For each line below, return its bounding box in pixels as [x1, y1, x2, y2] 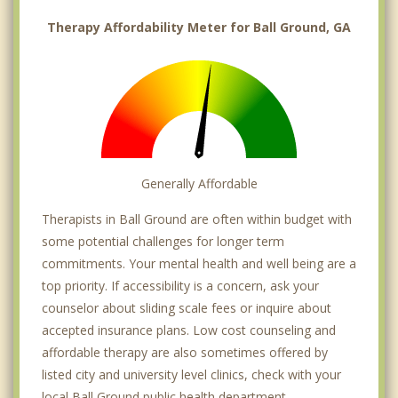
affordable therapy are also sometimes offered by [42, 344, 328, 362]
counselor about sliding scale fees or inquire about [42, 299, 331, 317]
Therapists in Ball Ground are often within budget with [42, 211, 352, 228]
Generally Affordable [140, 175, 258, 193]
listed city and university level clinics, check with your [42, 366, 341, 384]
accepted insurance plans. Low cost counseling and [42, 322, 336, 339]
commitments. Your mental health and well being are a [42, 255, 356, 273]
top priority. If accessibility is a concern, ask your [42, 277, 319, 295]
